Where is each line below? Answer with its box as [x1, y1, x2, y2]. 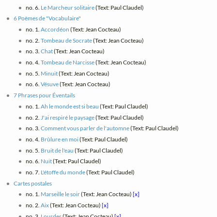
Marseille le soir [40, 190, 80, 198]
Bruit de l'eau [40, 146, 74, 154]
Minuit [40, 69, 58, 77]
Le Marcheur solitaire [40, 3, 94, 11]
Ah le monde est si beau [40, 102, 99, 110]
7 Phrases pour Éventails [14, 92, 76, 99]
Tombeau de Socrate [40, 36, 92, 44]
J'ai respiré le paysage [40, 113, 94, 121]
